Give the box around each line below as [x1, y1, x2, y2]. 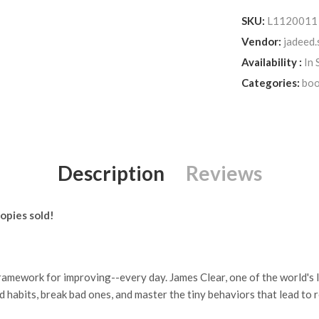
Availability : [241, 55, 302, 68]
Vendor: [241, 34, 281, 48]
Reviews [185, 160, 262, 185]
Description [57, 160, 164, 185]
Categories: [241, 75, 300, 89]
